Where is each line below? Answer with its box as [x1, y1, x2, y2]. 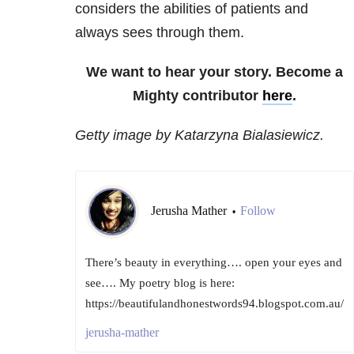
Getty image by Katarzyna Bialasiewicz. [75, 126, 324, 143]
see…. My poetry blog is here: [85, 276, 235, 289]
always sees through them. [75, 24, 244, 40]
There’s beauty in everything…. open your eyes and [85, 255, 342, 269]
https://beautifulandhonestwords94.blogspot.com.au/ [85, 296, 344, 310]
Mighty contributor [133, 87, 262, 104]
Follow [240, 203, 276, 217]
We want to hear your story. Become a [86, 63, 343, 80]
